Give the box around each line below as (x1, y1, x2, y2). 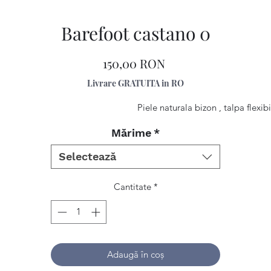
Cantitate (113, 181, 151, 192)
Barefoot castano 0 (60, 21, 211, 45)
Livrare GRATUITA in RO (87, 77, 184, 89)
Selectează (59, 150, 116, 163)
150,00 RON (103, 55, 165, 71)
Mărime (111, 126, 151, 139)
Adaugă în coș (107, 248, 164, 260)
